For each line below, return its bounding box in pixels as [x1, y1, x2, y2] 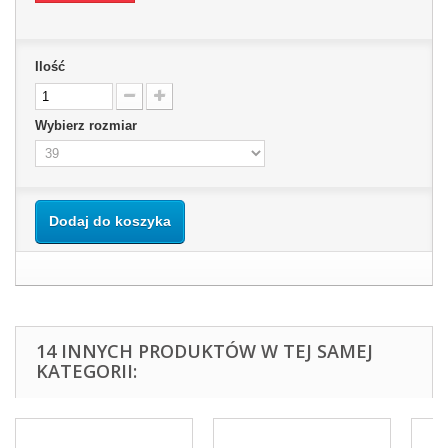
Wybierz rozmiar [35, 118, 141, 133]
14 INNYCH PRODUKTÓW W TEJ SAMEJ [36, 339, 373, 363]
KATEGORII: [36, 359, 137, 383]
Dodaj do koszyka [49, 213, 171, 229]
